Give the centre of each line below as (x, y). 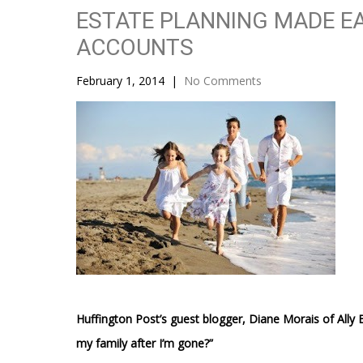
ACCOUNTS (135, 47)
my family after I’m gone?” (145, 343)
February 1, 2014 (121, 81)
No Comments (223, 81)
